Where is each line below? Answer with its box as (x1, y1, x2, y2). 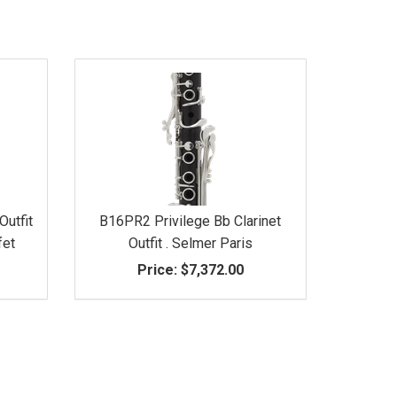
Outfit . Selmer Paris (128, 234, 253, 252)
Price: (136, 261, 177, 278)
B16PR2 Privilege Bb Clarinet (99, 212, 282, 230)
